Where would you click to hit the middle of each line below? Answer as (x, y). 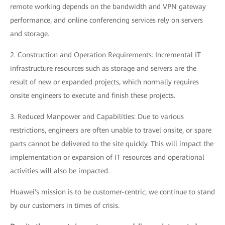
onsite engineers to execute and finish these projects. (93, 95)
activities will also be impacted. (60, 171)
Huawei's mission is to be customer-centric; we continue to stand (113, 192)
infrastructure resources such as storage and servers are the (103, 68)
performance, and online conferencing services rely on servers (106, 20)
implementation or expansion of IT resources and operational (107, 157)
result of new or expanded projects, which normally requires (104, 82)
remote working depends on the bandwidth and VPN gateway (108, 7)
